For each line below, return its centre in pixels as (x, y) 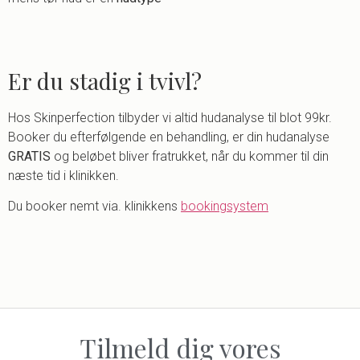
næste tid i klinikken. (63, 175)
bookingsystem (225, 206)
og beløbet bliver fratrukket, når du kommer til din (190, 156)
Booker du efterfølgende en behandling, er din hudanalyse (169, 137)
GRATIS (29, 156)
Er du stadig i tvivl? (105, 80)
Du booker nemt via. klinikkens (94, 206)
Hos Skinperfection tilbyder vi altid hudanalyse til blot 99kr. (170, 117)
